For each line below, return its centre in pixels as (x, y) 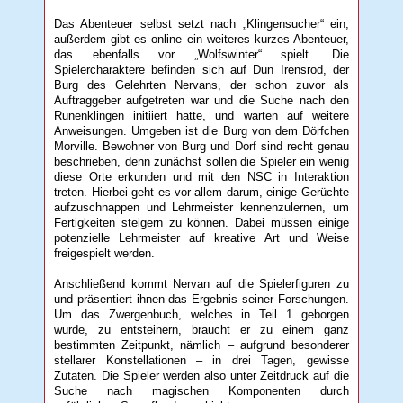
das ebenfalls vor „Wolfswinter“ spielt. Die (201, 54)
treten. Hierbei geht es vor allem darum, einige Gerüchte (201, 192)
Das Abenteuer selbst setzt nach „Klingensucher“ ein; (201, 23)
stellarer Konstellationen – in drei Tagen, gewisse (201, 360)
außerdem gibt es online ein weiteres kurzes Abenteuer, (201, 39)
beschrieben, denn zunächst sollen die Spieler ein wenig (201, 161)
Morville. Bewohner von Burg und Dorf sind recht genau (201, 146)
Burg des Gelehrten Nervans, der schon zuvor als (201, 85)
